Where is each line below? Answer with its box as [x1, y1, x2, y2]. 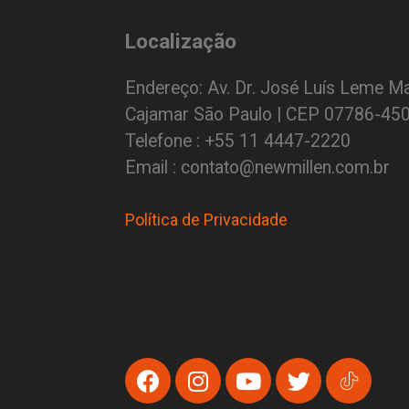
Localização [125, 29, 236, 54]
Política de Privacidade [125, 210, 288, 230]
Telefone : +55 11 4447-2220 [125, 130, 351, 152]
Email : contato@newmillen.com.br [125, 156, 390, 178]
